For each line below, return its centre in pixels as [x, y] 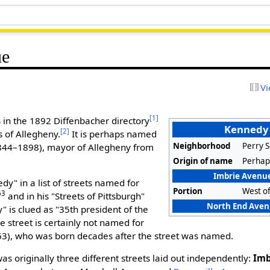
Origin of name [203, 161]
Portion [188, 191]
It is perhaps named [113, 133]
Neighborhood [202, 146]
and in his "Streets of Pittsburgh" [75, 196]
